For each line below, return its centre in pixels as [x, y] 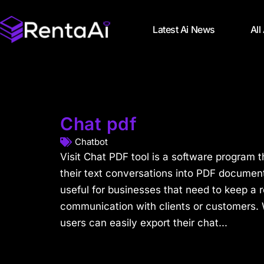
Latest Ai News [184, 29]
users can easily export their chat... [144, 223]
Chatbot [91, 142]
